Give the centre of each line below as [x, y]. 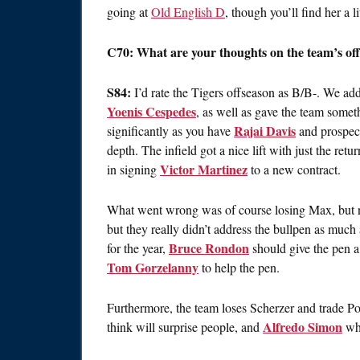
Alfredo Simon [303, 327]
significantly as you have [170, 131]
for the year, [138, 248]
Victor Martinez [204, 170]
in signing [133, 170]
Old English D [188, 12]
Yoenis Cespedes [151, 112]
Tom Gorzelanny [153, 268]
